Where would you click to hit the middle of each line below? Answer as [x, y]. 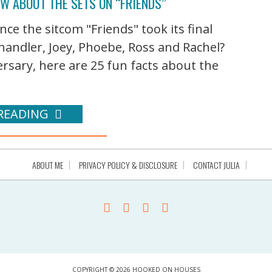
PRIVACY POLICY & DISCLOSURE [128, 165]
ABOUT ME [47, 165]
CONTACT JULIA [216, 165]
